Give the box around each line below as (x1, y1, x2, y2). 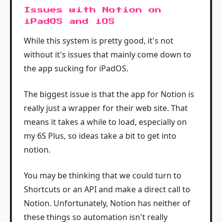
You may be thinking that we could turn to (24, 170, 181, 181)
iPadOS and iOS (24, 18, 115, 25)
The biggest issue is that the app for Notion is (24, 89, 194, 100)
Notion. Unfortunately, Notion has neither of (24, 198, 190, 209)
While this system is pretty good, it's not (24, 35, 173, 47)
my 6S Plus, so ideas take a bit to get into (24, 130, 176, 142)
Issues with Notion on (24, 7, 162, 14)
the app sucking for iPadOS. (24, 63, 128, 74)
